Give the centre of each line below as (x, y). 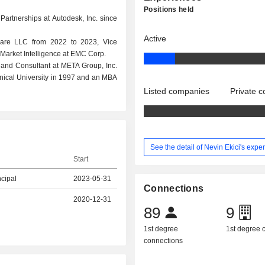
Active (155, 38)
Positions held (169, 9)
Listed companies (177, 91)
